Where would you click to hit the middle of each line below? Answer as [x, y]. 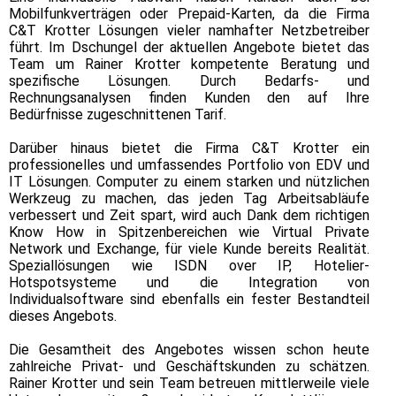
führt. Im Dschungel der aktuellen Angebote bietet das [189, 47]
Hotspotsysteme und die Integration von [189, 282]
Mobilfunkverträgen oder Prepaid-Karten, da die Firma [189, 13]
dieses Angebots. [63, 316]
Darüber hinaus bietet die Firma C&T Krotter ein [189, 148]
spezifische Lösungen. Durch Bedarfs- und [189, 80]
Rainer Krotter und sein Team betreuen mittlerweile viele [189, 383]
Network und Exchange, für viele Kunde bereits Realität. [189, 248]
